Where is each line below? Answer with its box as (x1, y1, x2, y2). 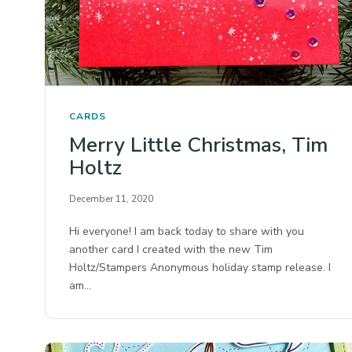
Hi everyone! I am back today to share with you (69, 223, 305, 239)
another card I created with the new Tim (69, 241, 273, 257)
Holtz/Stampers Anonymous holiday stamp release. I (69, 259, 332, 275)
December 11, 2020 (69, 192, 153, 205)
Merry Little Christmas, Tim (69, 130, 328, 159)
